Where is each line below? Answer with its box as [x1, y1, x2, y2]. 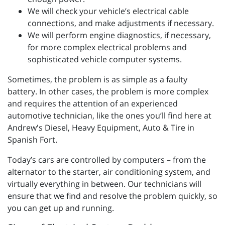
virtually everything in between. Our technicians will [8, 178, 201, 190]
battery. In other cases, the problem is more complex [8, 86, 208, 97]
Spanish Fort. [8, 134, 59, 146]
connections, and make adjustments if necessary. [28, 18, 214, 29]
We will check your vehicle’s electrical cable [28, 6, 189, 17]
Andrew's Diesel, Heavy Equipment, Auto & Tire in [8, 122, 194, 134]
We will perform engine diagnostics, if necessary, [28, 30, 211, 41]
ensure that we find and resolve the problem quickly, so [8, 190, 217, 202]
